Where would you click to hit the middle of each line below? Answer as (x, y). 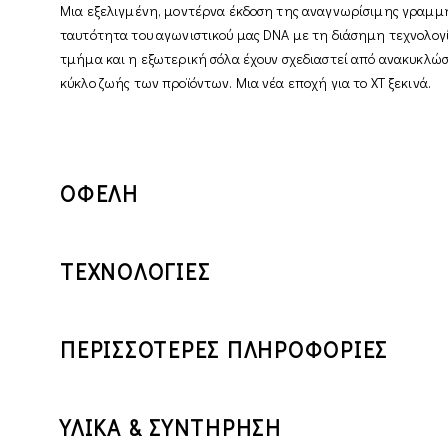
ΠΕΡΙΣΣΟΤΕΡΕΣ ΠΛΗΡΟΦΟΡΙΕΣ (224, 349)
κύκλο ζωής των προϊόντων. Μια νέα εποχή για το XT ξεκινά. (245, 82)
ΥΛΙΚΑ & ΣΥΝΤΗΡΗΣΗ (171, 427)
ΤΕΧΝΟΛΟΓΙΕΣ (135, 271)
